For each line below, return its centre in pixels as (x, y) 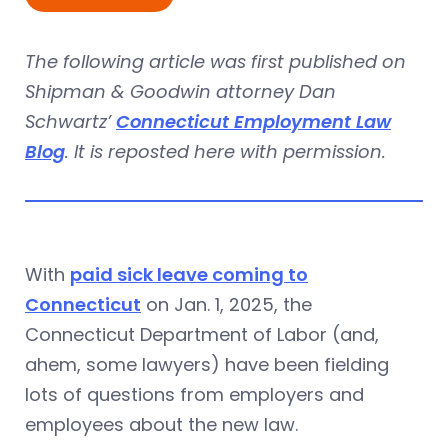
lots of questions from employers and (194, 394)
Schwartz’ (70, 121)
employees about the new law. (161, 424)
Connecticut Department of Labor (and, (202, 334)
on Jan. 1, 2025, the (226, 304)
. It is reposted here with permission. (225, 151)
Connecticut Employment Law (253, 121)
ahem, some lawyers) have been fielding (207, 364)
